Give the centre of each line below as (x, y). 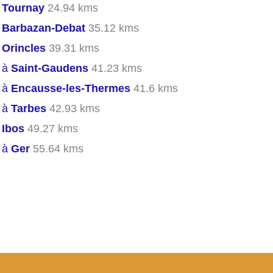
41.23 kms (115, 69)
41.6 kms (154, 89)
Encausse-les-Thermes (71, 89)
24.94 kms (71, 8)
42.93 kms (73, 109)
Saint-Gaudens (50, 69)
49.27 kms (51, 129)
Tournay (23, 8)
